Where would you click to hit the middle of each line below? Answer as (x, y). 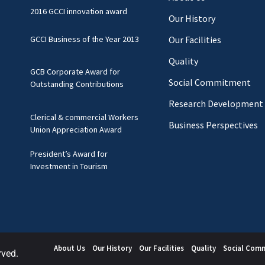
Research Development (216, 104)
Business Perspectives (213, 125)
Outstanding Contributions (77, 84)
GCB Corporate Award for (75, 72)
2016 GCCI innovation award (78, 12)
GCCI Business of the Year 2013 (84, 39)
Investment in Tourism (69, 166)
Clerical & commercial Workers (84, 117)
